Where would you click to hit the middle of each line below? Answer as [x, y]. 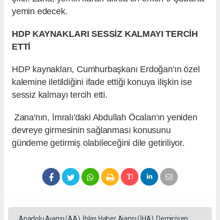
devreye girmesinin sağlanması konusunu [91, 130]
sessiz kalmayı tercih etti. [60, 95]
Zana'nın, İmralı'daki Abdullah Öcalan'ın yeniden [105, 118]
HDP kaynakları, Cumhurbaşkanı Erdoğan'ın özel [106, 69]
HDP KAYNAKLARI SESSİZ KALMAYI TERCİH [105, 34]
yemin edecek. [40, 12]
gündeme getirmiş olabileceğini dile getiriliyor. [98, 143]
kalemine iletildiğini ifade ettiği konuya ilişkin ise [102, 82]
